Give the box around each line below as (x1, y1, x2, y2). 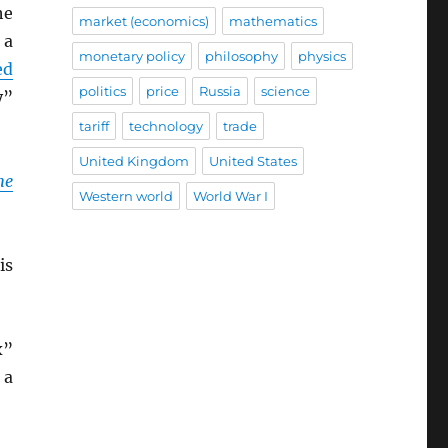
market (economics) (78, 13, 209, 30)
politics (78, 83, 126, 100)
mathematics (228, 13, 317, 30)
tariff (78, 118, 109, 135)
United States (208, 153, 297, 170)
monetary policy (78, 48, 185, 65)
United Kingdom (78, 153, 189, 170)
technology (128, 118, 203, 135)
